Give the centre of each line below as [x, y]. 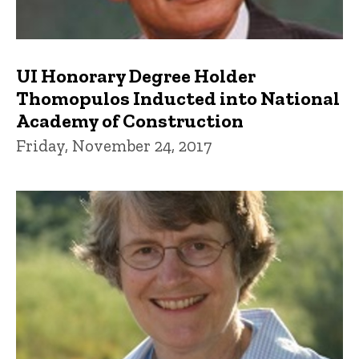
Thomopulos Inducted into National [178, 99]
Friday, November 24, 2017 [114, 146]
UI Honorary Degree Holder [136, 76]
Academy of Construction [130, 121]
